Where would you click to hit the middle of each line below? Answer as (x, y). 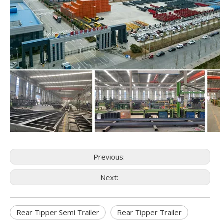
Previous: (110, 156)
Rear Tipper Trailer (149, 212)
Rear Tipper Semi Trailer (58, 212)
